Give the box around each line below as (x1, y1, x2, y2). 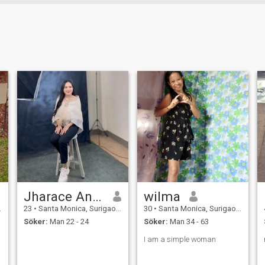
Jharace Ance (92, 188, 102, 204)
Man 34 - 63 (167, 217, 209, 227)
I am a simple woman (143, 235, 216, 244)
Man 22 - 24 (47, 217, 89, 227)
